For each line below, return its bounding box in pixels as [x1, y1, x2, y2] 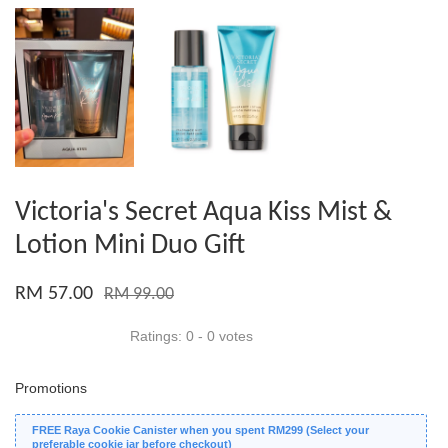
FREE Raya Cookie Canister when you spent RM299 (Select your [32, 424, 369, 437]
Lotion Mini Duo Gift [15, 232, 245, 261]
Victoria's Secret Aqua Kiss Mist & [15, 199, 392, 228]
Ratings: [130, 328, 186, 345]
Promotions [15, 380, 87, 397]
